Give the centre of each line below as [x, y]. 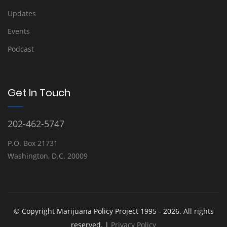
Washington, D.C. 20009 [48, 156]
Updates [22, 13]
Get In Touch [39, 93]
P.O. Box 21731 [33, 143]
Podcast [21, 49]
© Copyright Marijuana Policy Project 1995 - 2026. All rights [113, 211]
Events [19, 31]
